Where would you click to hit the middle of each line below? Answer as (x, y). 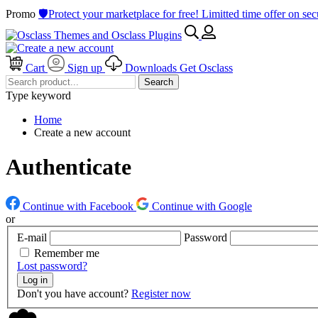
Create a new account (82, 132)
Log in (35, 280)
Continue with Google (202, 206)
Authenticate (68, 167)
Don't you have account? (74, 294)
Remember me (67, 253)
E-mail (32, 238)
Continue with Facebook (78, 206)
